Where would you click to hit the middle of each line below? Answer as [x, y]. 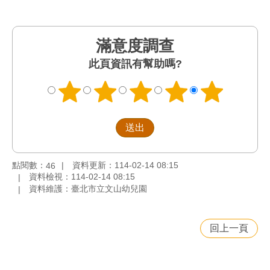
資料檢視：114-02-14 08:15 [82, 177]
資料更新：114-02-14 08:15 [125, 165]
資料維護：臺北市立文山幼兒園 [88, 189]
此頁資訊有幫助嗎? [135, 64]
